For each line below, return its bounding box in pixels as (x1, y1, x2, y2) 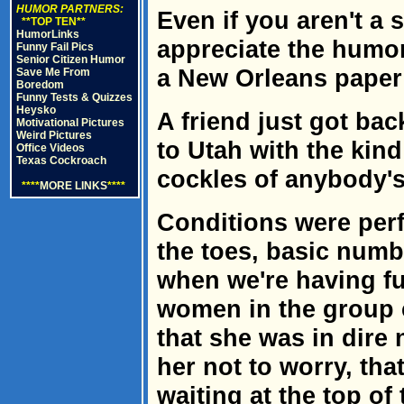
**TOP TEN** (16, 15, 86, 28)
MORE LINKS (40, 179, 107, 192)
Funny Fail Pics (16, 41, 94, 53)
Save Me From (16, 66, 90, 78)
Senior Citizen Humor (16, 53, 125, 66)
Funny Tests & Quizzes (16, 91, 133, 104)
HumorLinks (16, 28, 79, 41)
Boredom (16, 78, 64, 91)
